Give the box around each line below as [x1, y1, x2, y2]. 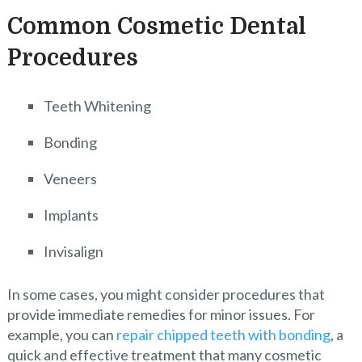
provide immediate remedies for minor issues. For [6, 305, 315, 324]
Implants [43, 206, 99, 224]
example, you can [6, 326, 116, 344]
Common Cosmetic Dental [6, 14, 306, 40]
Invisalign [43, 242, 103, 260]
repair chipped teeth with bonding [116, 326, 330, 344]
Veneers [43, 170, 97, 187]
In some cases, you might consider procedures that [6, 285, 325, 304]
